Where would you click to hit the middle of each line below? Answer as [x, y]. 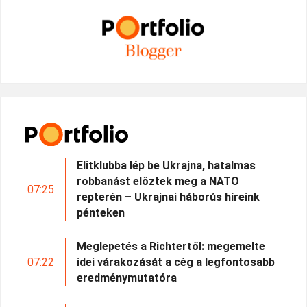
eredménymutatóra [127, 278]
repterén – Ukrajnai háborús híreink [169, 197]
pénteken [101, 213]
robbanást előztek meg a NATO [158, 182]
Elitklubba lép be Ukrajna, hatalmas [167, 166]
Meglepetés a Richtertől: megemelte [171, 247]
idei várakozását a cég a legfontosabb [176, 262]
